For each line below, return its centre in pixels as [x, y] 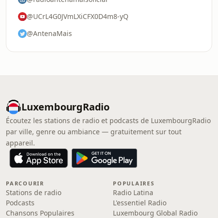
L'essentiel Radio [140, 203]
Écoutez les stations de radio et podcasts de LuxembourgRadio [108, 120]
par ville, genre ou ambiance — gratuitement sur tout [94, 132]
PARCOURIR [25, 183]
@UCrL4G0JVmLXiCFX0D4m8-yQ [78, 16]
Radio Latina [133, 192]
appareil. [20, 143]
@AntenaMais [49, 33]
